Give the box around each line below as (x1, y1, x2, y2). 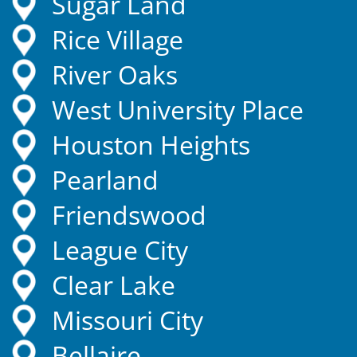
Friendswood (52, 198, 206, 233)
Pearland (52, 163, 159, 198)
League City (52, 233, 188, 268)
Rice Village (52, 22, 183, 57)
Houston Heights (52, 127, 250, 163)
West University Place (52, 92, 304, 127)
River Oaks (52, 57, 178, 92)
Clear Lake (52, 268, 175, 303)
